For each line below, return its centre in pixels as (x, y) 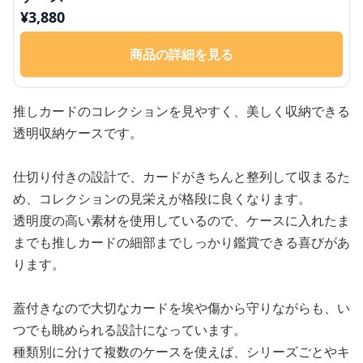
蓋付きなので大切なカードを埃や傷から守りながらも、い (181, 307)
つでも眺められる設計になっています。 (130, 329)
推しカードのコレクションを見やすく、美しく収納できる (181, 111)
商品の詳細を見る (181, 54)
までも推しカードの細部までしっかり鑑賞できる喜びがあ (181, 242)
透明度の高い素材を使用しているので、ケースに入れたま (181, 220)
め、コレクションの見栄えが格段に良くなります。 (162, 198)
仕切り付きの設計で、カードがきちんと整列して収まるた (181, 176)
